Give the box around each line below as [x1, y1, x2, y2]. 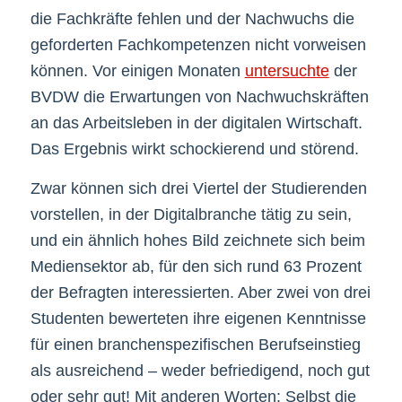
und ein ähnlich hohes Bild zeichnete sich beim [30, 232, 365, 250]
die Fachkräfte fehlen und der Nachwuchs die [30, 10, 354, 29]
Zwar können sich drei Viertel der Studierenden [30, 179, 367, 198]
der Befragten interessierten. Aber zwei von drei [30, 284, 371, 302]
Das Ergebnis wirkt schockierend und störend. [30, 140, 359, 159]
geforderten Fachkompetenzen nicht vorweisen [30, 36, 366, 55]
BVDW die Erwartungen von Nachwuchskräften [30, 88, 369, 107]
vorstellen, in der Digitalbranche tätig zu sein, [30, 205, 352, 224]
